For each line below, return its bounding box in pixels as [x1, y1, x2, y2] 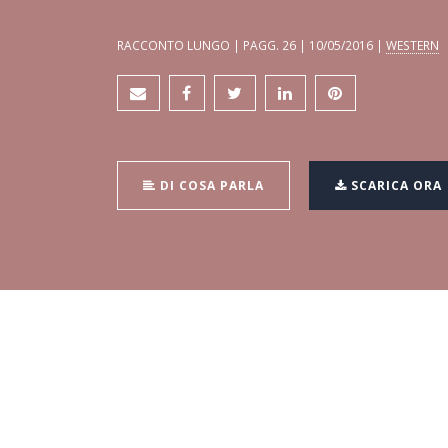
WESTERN [386, 37, 439, 54]
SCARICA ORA [347, 177, 442, 195]
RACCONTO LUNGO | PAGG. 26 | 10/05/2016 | [117, 37, 386, 54]
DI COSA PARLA [156, 177, 264, 195]
